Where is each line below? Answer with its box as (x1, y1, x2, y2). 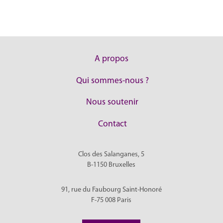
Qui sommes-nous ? (76, 76, 149, 85)
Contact (98, 119, 127, 128)
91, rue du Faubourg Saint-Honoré (61, 186, 162, 194)
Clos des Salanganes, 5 (78, 151, 145, 159)
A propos (94, 55, 128, 64)
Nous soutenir (86, 98, 139, 107)
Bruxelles (109, 161, 136, 169)
